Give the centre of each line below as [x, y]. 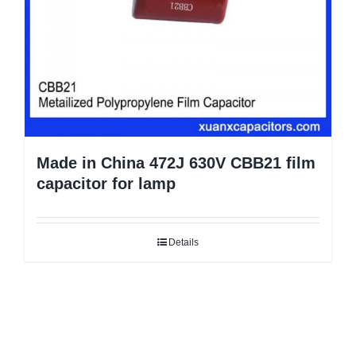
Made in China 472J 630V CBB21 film [176, 163]
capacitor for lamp [106, 184]
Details [184, 243]
